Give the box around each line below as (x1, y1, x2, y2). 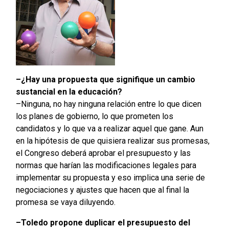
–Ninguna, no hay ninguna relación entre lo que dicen (15, 99, 201, 109)
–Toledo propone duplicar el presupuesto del (15, 218, 190, 228)
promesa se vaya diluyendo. (15, 197, 116, 208)
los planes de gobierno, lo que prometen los (15, 111, 173, 122)
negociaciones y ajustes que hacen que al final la (15, 185, 189, 195)
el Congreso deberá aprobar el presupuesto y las (15, 148, 191, 158)
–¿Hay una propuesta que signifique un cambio (15, 75, 195, 85)
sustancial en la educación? (15, 87, 122, 97)
